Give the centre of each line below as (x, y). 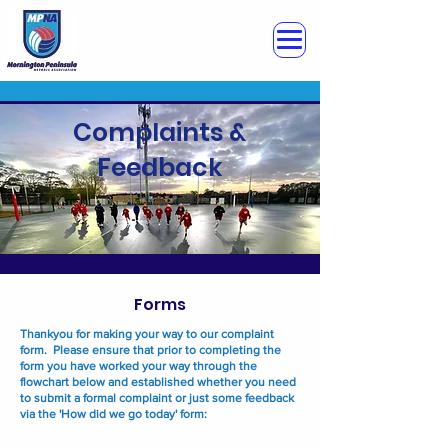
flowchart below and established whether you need (158, 382)
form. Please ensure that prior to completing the (150, 350)
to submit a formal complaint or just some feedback (157, 398)
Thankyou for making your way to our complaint (147, 334)
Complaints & (159, 132)
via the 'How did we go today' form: (113, 414)
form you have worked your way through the (138, 366)
